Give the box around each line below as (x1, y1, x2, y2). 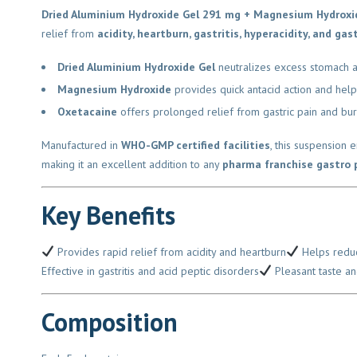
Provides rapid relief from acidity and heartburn (48, 244, 280, 259)
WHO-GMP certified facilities (115, 137, 265, 152)
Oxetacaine (51, 104, 112, 119)
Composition (35, 304, 172, 339)
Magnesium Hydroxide (51, 81, 166, 96)
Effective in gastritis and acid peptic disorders (35, 263, 253, 278)
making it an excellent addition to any (35, 156, 217, 171)
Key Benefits (35, 198, 170, 232)
